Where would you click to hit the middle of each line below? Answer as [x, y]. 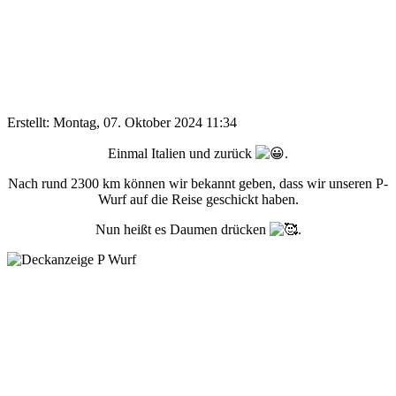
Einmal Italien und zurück [182, 153]
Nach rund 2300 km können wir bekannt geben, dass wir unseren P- [198, 183]
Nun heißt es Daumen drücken [182, 229]
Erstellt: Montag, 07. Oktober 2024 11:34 [122, 122]
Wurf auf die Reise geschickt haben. [198, 199]
